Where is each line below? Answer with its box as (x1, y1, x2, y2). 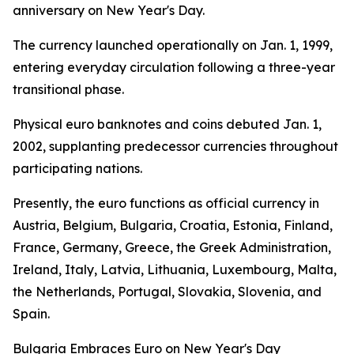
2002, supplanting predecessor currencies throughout (13, 138, 338, 154)
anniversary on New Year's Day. (13, 2, 205, 18)
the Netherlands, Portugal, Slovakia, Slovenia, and (13, 284, 322, 299)
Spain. (13, 306, 50, 322)
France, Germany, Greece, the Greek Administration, (13, 239, 331, 255)
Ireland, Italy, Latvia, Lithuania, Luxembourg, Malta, (13, 262, 337, 277)
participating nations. (13, 160, 142, 176)
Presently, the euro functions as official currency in (13, 195, 319, 211)
